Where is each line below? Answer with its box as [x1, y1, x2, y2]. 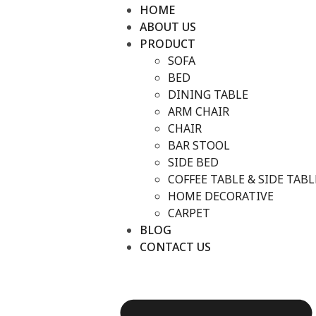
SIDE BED [168, 154, 219, 171]
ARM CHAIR [168, 104, 229, 121]
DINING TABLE [168, 87, 248, 104]
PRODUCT [140, 36, 195, 53]
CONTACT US [140, 239, 211, 256]
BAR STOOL [168, 138, 230, 154]
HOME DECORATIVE [168, 188, 274, 205]
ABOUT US [140, 19, 196, 36]
